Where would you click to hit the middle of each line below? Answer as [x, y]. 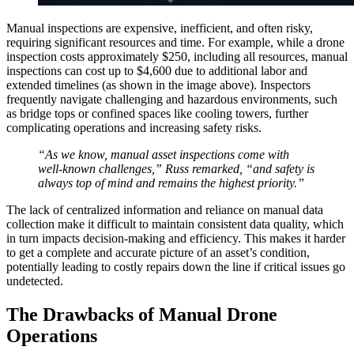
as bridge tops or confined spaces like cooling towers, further [157, 113]
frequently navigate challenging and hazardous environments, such [172, 99]
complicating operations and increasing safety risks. [134, 127]
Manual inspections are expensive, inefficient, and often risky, [160, 28]
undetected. [35, 281]
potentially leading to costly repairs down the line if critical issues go [176, 266]
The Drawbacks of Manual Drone [142, 314]
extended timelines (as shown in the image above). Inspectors [158, 85]
